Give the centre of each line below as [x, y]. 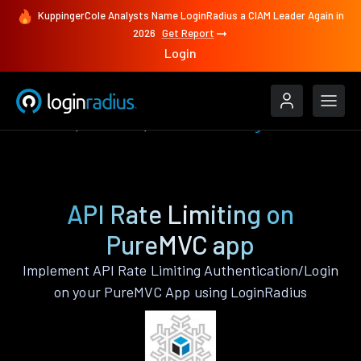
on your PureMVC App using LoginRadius [180, 292]
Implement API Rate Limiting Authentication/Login [180, 270]
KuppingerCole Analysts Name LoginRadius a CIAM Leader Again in [191, 16]
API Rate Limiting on [180, 214]
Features [44, 125]
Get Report [188, 33]
